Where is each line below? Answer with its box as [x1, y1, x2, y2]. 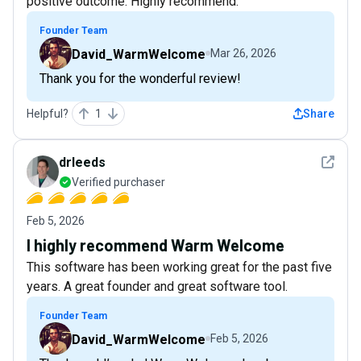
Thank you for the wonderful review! [39, 70, 241, 86]
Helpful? [27, 106, 68, 120]
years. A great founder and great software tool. [27, 278, 288, 294]
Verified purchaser [72, 175, 165, 189]
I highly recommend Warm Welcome [27, 234, 284, 255]
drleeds [59, 154, 106, 170]
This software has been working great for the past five [27, 259, 332, 275]
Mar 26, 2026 [210, 46, 276, 60]
